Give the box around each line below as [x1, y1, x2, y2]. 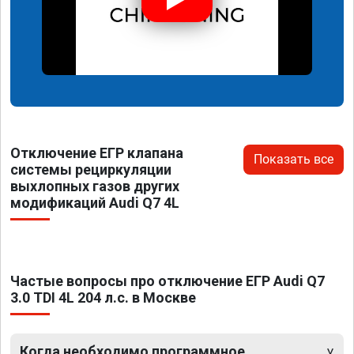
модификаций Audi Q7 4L [10, 194, 179, 211]
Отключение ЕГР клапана [10, 144, 183, 161]
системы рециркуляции [10, 160, 171, 178]
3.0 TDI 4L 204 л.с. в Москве [10, 288, 196, 306]
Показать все [254, 151, 333, 167]
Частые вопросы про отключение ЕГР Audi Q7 [10, 272, 325, 289]
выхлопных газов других [10, 177, 179, 194]
